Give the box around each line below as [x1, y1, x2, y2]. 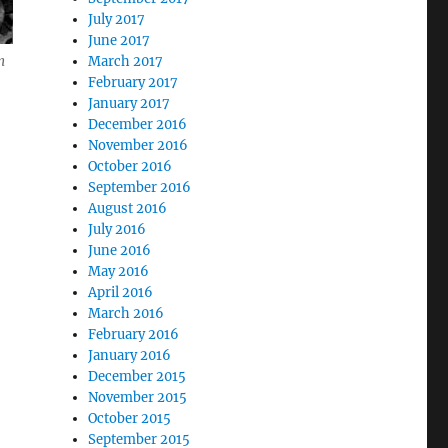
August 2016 [88, 199, 168, 217]
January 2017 [88, 94, 171, 112]
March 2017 [88, 52, 164, 70]
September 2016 [88, 178, 192, 196]
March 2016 [88, 304, 165, 322]
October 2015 [88, 409, 172, 427]
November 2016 [88, 136, 189, 154]
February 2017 [88, 73, 179, 91]
